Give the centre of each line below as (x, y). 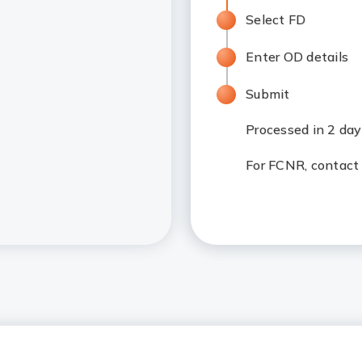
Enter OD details (297, 57)
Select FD (278, 19)
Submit (268, 94)
